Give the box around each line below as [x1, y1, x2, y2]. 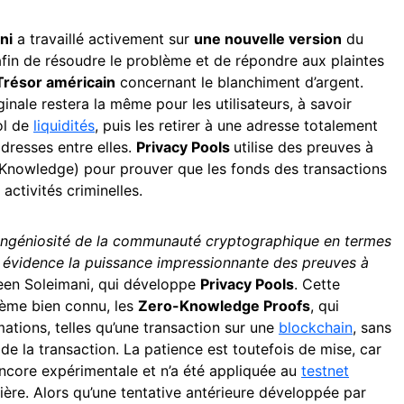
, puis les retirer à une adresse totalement [95, 115, 378, 134]
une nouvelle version [194, 29, 342, 48]
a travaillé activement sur [13, 29, 194, 48]
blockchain [279, 317, 353, 336]
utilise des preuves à [234, 137, 373, 156]
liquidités [33, 115, 95, 134]
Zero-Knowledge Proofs [138, 296, 310, 315]
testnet [301, 361, 349, 380]
